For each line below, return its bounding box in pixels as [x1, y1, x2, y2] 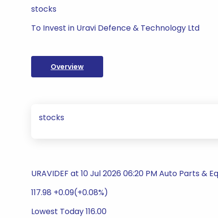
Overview [51, 62, 84, 72]
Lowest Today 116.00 [31, 206, 107, 217]
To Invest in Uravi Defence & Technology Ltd [31, 22, 200, 34]
